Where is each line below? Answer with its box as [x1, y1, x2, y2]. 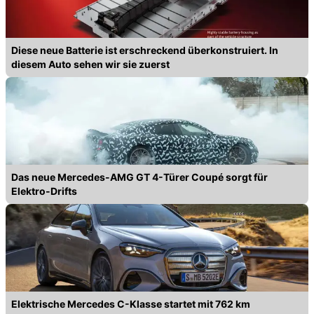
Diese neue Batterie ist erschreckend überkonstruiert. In [11, 43, 278, 56]
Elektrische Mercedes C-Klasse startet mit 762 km [11, 297, 250, 310]
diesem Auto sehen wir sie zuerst [11, 57, 170, 70]
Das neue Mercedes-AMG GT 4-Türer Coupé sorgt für [11, 170, 268, 183]
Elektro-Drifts [11, 184, 77, 197]
